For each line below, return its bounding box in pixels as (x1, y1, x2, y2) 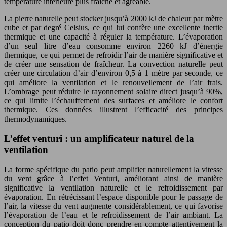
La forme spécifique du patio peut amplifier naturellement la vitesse (4, 165, 223, 174)
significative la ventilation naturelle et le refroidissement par (4, 183, 223, 192)
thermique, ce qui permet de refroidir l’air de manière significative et (4, 51, 223, 60)
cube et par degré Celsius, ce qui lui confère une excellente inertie (4, 23, 223, 32)
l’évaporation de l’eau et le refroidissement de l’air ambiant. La (4, 210, 223, 219)
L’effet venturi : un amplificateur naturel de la (4, 133, 194, 144)
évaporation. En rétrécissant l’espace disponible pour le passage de (4, 192, 223, 201)
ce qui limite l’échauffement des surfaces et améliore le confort (4, 96, 223, 105)
